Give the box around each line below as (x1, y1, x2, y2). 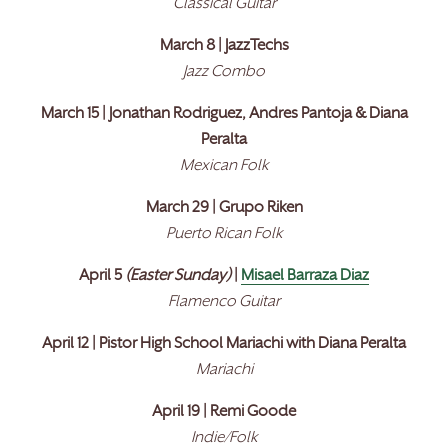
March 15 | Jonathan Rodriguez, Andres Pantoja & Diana (40, 107, 408, 123)
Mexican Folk (180, 159, 268, 175)
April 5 (79, 269, 125, 285)
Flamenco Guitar (168, 295, 280, 311)
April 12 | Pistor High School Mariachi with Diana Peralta (42, 337, 406, 353)
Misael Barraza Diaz (241, 269, 369, 285)
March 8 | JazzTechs (159, 39, 289, 55)
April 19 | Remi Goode (152, 405, 296, 421)
